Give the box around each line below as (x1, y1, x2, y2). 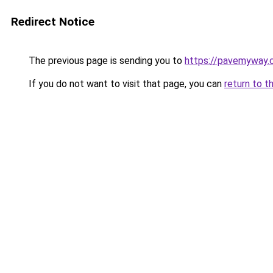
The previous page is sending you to (26, 55, 185, 66)
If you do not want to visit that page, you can (26, 78, 224, 90)
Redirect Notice (11, 15, 94, 29)
